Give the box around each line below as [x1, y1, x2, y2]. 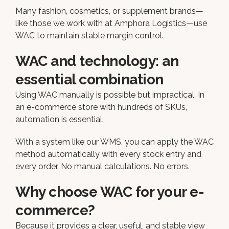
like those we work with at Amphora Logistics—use [15, 18, 207, 28]
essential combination [15, 71, 164, 88]
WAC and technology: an [15, 52, 178, 70]
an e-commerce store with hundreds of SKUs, [15, 102, 187, 112]
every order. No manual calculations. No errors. [15, 161, 190, 171]
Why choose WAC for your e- [15, 183, 204, 200]
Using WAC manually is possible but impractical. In [15, 89, 204, 100]
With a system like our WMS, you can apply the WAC [15, 136, 214, 147]
